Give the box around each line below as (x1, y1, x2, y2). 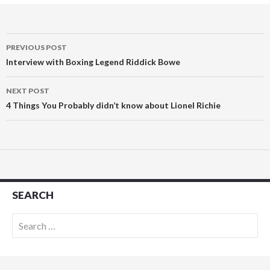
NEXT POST (6, 86, 49, 96)
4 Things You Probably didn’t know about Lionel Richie (6, 100, 221, 111)
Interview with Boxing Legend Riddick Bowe (6, 57, 180, 67)
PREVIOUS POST (6, 43, 67, 52)
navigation (5, 54, 81, 74)
